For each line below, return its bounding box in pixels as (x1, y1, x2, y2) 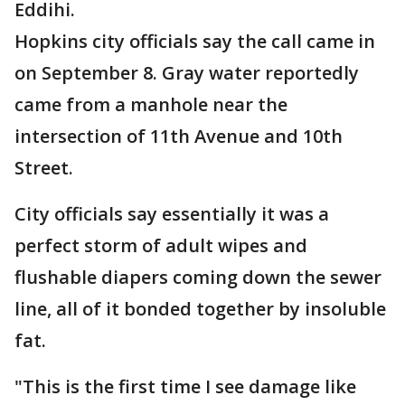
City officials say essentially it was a (14, 202, 329, 226)
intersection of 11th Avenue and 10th (14, 124, 343, 148)
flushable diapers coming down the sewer (14, 265, 381, 289)
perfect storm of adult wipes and (14, 233, 307, 258)
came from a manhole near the (14, 92, 287, 117)
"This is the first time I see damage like (14, 374, 356, 399)
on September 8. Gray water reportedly (14, 61, 359, 85)
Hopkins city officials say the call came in (14, 29, 375, 53)
